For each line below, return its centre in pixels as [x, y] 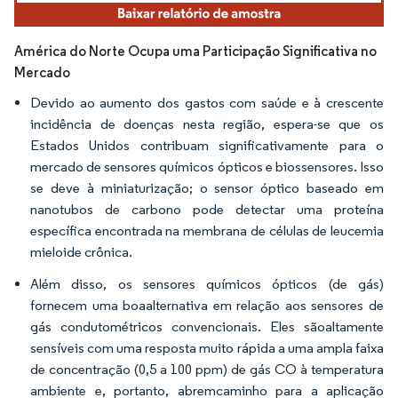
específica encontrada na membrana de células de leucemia [207, 230]
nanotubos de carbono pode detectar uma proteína [207, 209]
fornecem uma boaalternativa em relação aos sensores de [207, 305]
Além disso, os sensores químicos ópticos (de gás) [207, 283]
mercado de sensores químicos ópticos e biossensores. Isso [207, 166]
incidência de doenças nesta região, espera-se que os [207, 123]
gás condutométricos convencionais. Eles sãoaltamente [207, 326]
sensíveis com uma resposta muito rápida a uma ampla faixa [207, 347]
